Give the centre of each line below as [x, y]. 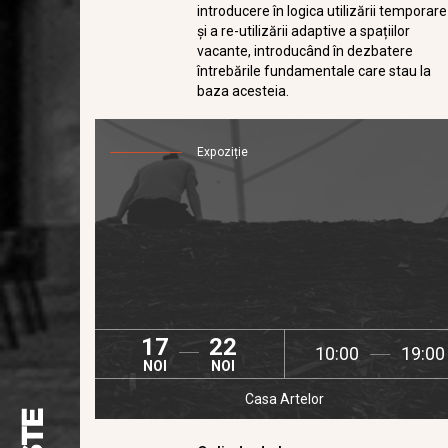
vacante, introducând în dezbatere [305, 51]
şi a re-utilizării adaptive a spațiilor [304, 31]
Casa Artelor [285, 399]
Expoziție [223, 152]
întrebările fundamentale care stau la [314, 71]
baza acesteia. [243, 91]
